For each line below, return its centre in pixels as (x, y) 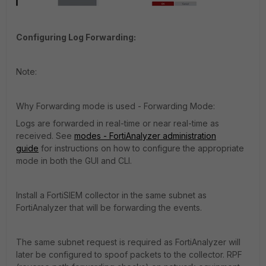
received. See (45, 135)
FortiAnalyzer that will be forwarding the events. (109, 207)
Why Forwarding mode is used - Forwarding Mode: (115, 106)
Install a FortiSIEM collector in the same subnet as (111, 195)
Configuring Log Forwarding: (76, 37)
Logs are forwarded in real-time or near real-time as (118, 123)
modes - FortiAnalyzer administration (145, 135)
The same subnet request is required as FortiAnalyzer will (128, 242)
